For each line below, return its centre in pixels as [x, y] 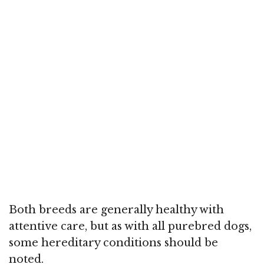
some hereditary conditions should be [113, 242]
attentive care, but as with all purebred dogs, [130, 226]
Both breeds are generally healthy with [116, 209]
